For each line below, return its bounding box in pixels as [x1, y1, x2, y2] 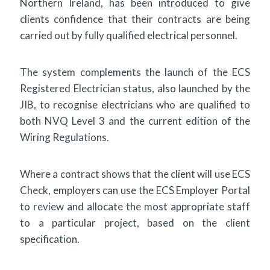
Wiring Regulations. [20, 130, 109, 143]
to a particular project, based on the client [20, 216, 250, 229]
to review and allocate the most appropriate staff [20, 199, 250, 213]
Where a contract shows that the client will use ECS [20, 167, 250, 180]
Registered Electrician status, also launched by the [20, 81, 250, 95]
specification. [20, 232, 80, 245]
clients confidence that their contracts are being [20, 12, 250, 25]
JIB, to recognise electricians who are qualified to [20, 98, 250, 111]
